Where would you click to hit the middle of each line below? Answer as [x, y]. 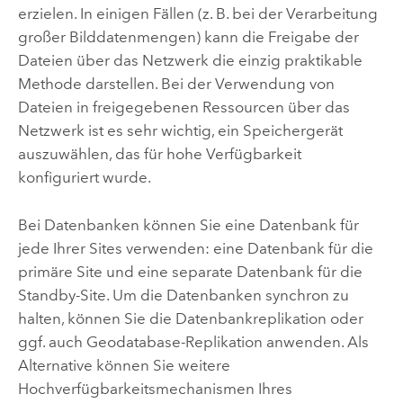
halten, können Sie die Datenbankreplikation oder [190, 318]
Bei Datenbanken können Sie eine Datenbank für [188, 224]
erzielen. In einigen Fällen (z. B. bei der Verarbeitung [197, 14]
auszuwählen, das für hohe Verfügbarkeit [159, 154]
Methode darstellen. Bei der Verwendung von [176, 84]
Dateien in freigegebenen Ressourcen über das [184, 107]
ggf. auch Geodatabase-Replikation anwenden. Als [193, 341]
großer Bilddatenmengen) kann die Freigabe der [188, 37]
